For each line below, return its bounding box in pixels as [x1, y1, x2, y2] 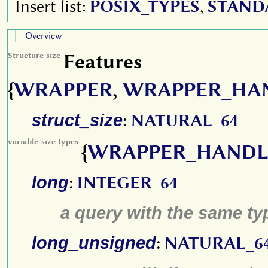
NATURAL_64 [131, 111, 239, 130]
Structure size [8, 50, 60, 60]
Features [63, 50, 142, 73]
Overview [25, 31, 62, 41]
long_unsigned [32, 233, 156, 252]
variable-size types [8, 136, 78, 146]
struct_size [32, 110, 123, 130]
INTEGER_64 [77, 173, 178, 193]
